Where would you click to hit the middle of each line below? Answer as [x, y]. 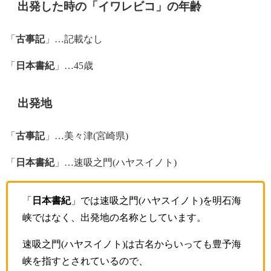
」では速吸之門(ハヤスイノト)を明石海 [156, 200]
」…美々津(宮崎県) [87, 135]
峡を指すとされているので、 [85, 261]
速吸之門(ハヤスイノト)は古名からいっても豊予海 [132, 244]
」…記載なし [74, 39]
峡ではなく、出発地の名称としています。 [114, 217]
